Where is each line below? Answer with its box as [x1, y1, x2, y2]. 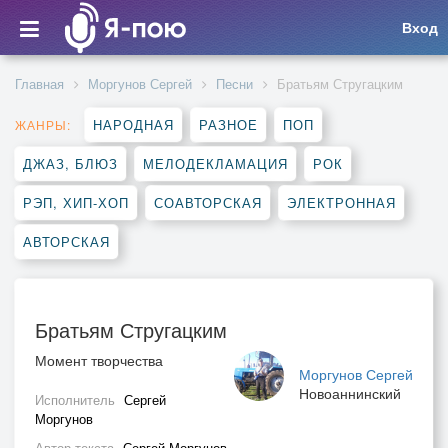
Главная [15, 74, 64, 93]
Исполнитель [35, 390, 119, 409]
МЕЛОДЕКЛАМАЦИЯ [143, 154, 288, 173]
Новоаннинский [299, 383, 401, 403]
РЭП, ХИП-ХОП [23, 193, 129, 212]
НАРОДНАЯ [93, 115, 174, 134]
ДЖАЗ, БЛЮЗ [23, 154, 118, 173]
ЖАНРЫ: [15, 116, 71, 133]
